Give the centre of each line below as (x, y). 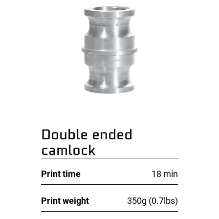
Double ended (87, 135)
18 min (164, 174)
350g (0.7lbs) (152, 200)
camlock (68, 150)
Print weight (65, 200)
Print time (61, 174)
